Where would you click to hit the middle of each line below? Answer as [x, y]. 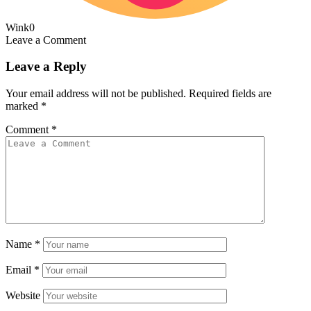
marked [23, 106]
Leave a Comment [46, 40]
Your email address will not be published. [96, 94]
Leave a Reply [46, 67]
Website [23, 296]
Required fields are [230, 94]
